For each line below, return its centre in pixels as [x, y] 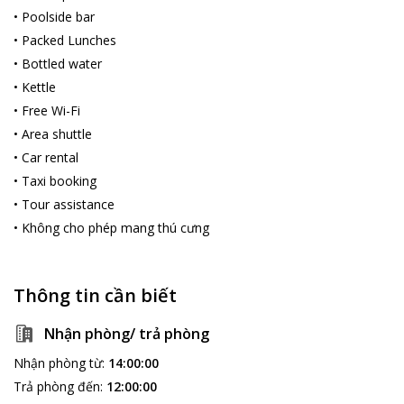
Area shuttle [57, 133]
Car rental [50, 157]
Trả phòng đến [57, 386]
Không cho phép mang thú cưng [115, 227]
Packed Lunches [69, 40]
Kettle [39, 87]
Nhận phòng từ [58, 363]
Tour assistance [68, 204]
